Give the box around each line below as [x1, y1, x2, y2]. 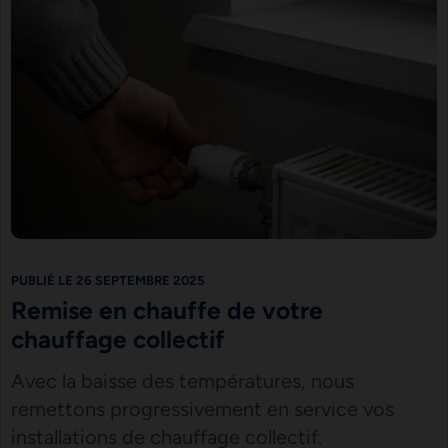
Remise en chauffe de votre [10, 296, 323, 325]
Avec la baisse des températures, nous [10, 369, 354, 393]
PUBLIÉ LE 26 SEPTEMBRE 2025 [10, 272, 205, 288]
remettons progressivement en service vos [10, 397, 394, 421]
